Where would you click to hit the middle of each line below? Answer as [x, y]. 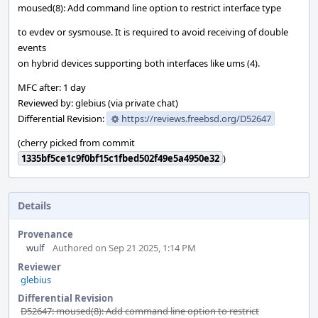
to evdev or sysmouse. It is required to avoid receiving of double [153, 32]
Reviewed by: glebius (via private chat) [98, 103]
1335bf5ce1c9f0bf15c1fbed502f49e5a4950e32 [120, 158]
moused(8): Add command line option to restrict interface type [149, 8]
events [32, 48]
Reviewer [39, 267]
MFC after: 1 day [52, 87]
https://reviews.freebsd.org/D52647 [196, 119]
